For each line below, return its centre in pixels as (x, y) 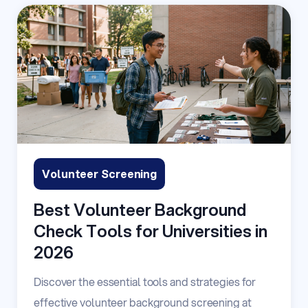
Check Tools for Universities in (151, 231)
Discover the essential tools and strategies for (145, 281)
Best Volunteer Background (140, 209)
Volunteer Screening (100, 173)
